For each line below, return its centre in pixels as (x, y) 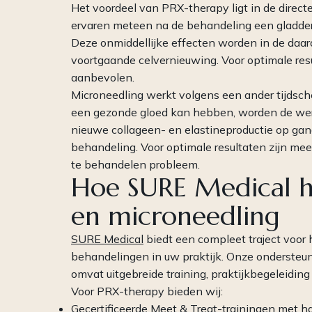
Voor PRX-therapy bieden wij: (147, 291)
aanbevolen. (103, 78)
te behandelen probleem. (135, 165)
